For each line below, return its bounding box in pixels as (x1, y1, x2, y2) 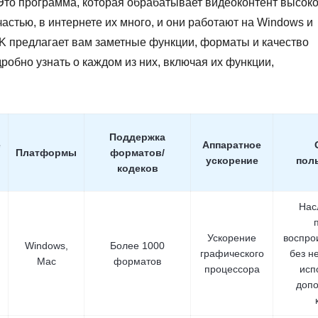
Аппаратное (202, 139, 261, 150)
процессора (204, 263, 260, 275)
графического (199, 248, 264, 259)
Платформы (16, 147, 77, 158)
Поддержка (109, 131, 165, 143)
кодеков (116, 163, 158, 174)
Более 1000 (110, 240, 165, 251)
